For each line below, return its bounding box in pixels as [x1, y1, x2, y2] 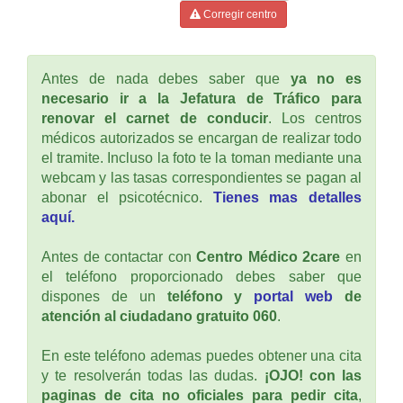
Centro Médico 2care [196, 248, 341, 264]
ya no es [290, 70, 362, 86]
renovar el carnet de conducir [41, 110, 268, 126]
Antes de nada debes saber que [41, 70, 291, 86]
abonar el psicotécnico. [41, 189, 213, 205]
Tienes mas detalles [212, 189, 363, 205]
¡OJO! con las [264, 367, 362, 383]
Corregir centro [201, 7, 277, 21]
